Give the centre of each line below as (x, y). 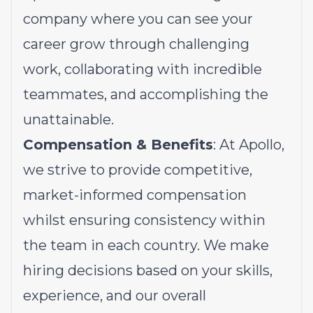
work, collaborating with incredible (143, 69)
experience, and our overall (115, 296)
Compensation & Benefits (118, 145)
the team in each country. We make (146, 245)
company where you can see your (138, 19)
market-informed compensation (135, 195)
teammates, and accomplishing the (146, 94)
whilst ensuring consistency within (144, 220)
